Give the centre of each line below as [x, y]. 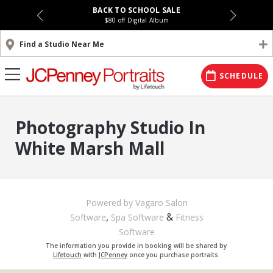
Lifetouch [67, 255]
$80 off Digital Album [136, 20]
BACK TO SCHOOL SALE [136, 10]
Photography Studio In [110, 127]
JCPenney [113, 255]
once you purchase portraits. [173, 255]
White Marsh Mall [90, 148]
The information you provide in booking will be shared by [136, 246]
